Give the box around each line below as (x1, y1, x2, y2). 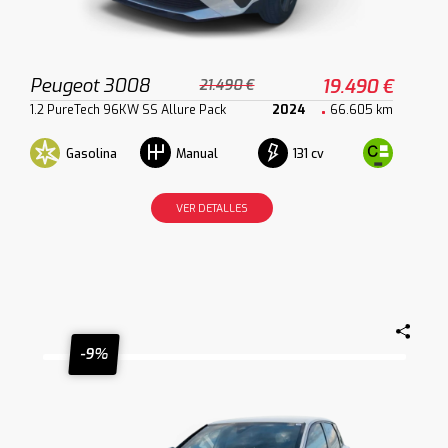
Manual (175, 146, 218, 163)
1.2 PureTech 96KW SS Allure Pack (30, 101, 227, 118)
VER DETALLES (175, 201, 248, 216)
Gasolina (66, 145, 118, 162)
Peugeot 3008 (30, 73, 151, 99)
